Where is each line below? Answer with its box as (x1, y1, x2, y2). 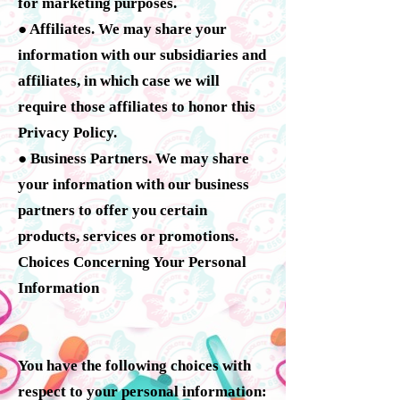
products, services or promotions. (18, 227, 238, 245)
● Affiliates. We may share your (18, 20, 227, 37)
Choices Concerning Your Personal (18, 253, 246, 271)
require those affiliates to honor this (18, 97, 255, 115)
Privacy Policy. (18, 123, 117, 141)
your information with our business (18, 175, 249, 193)
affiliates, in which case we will (18, 71, 220, 89)
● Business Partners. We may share (18, 149, 249, 167)
